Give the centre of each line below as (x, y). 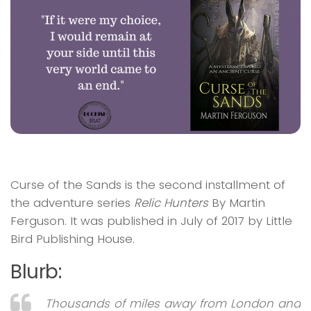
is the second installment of (203, 185)
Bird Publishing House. (73, 239)
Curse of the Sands (66, 185)
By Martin (237, 203)
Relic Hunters (171, 203)
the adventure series (72, 203)
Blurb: (36, 272)
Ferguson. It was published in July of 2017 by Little (151, 221)
